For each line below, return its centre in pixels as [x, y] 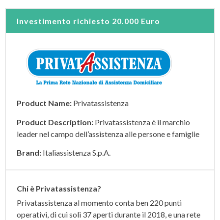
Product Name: [44, 103]
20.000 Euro [136, 21]
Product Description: [55, 122]
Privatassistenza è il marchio [142, 122]
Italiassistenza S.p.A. [76, 153]
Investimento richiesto [64, 21]
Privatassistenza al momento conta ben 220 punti [99, 203]
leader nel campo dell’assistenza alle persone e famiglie [108, 134]
